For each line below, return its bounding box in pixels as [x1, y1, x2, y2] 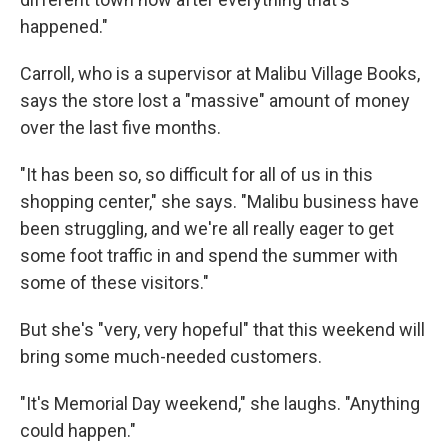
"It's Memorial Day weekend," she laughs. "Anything [20, 393, 420, 414]
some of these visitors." [20, 272, 209, 293]
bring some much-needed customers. [20, 346, 322, 367]
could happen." [20, 420, 136, 441]
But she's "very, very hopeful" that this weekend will [20, 319, 425, 340]
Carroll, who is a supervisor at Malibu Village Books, [20, 63, 420, 84]
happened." [20, 16, 108, 37]
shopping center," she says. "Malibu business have [20, 191, 419, 212]
